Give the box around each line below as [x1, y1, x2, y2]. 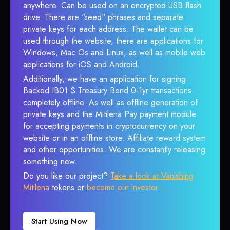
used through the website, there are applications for [23, 35, 203, 47]
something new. [23, 156, 77, 167]
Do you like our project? [23, 170, 110, 182]
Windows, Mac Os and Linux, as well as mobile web [23, 47, 205, 59]
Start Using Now [31, 216, 87, 227]
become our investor [87, 182, 158, 194]
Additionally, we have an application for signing [23, 73, 186, 85]
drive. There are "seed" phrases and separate [23, 11, 183, 23]
